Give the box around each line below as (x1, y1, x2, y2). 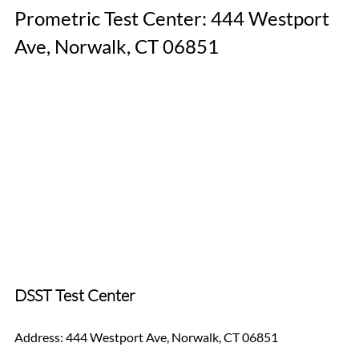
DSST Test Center (14, 285, 135, 306)
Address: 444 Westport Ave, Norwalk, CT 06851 (14, 329, 278, 345)
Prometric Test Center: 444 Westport (14, 6, 333, 30)
